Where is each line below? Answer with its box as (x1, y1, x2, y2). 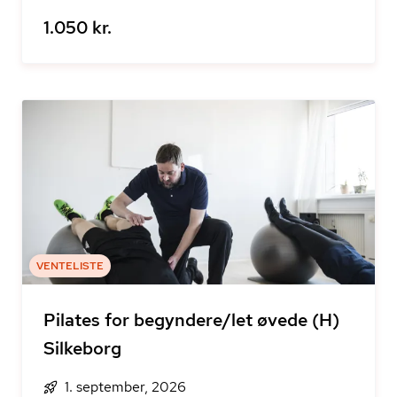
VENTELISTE (36, 259, 104, 273)
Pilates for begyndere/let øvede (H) (43, 308, 339, 331)
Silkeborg (43, 337, 121, 360)
